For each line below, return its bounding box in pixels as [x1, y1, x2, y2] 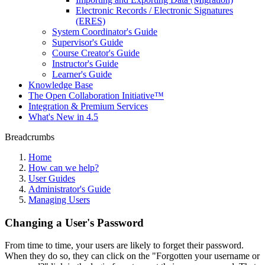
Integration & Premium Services [28, 101, 148, 111]
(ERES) [76, 16, 105, 26]
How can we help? [28, 163, 99, 173]
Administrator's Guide [28, 184, 111, 194]
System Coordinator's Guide [52, 27, 157, 37]
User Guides [28, 173, 75, 183]
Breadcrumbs [5, 132, 54, 142]
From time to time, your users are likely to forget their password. [5, 240, 244, 251]
